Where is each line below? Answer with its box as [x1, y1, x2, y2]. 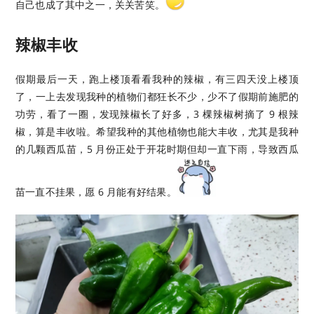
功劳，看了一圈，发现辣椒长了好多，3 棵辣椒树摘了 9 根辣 [15, 107, 299, 121]
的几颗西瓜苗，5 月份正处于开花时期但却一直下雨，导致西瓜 [15, 142, 299, 156]
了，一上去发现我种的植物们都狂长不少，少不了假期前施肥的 [15, 89, 299, 103]
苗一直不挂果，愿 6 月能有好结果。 [15, 184, 177, 198]
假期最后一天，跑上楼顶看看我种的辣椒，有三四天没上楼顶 [15, 71, 299, 86]
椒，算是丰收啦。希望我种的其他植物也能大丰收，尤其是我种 [15, 124, 299, 138]
